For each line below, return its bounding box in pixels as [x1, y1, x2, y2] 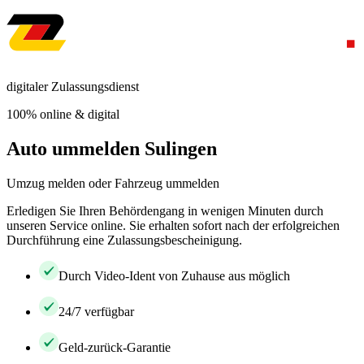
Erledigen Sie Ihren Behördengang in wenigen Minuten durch [6, 203, 323, 218]
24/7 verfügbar [58, 304, 134, 318]
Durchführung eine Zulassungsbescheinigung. [6, 232, 242, 247]
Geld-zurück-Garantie [58, 340, 171, 354]
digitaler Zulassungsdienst [6, 80, 139, 93]
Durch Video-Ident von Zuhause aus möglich [58, 268, 290, 283]
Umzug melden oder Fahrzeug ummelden [6, 175, 219, 190]
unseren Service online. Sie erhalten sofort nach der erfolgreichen [6, 218, 340, 232]
